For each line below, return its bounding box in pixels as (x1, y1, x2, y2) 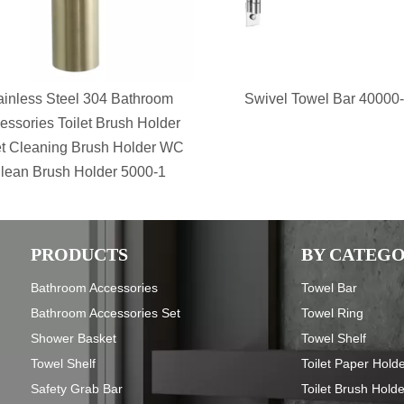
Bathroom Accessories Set (31, 305, 180, 320)
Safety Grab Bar (31, 381, 123, 396)
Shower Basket (31, 330, 116, 345)
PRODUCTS (31, 243, 128, 264)
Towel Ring (301, 305, 363, 320)
